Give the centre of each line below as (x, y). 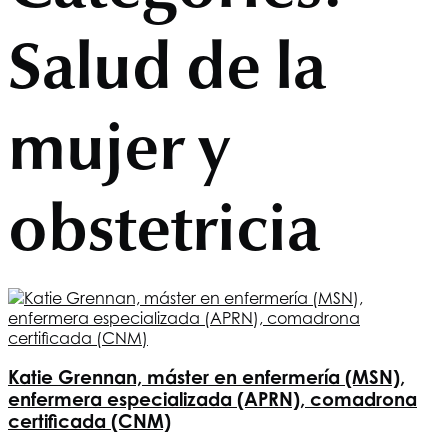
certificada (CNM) (89, 421)
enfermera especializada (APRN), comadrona (212, 399)
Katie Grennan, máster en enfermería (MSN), (206, 377)
